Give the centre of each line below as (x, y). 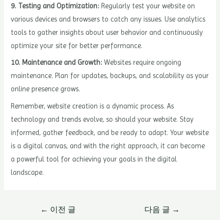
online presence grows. (46, 89)
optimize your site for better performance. (77, 46)
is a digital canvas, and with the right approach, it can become (108, 146)
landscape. (27, 172)
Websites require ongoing (142, 63)
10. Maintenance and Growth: (57, 63)
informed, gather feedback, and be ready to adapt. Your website (110, 132)
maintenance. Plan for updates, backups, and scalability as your (110, 76)
